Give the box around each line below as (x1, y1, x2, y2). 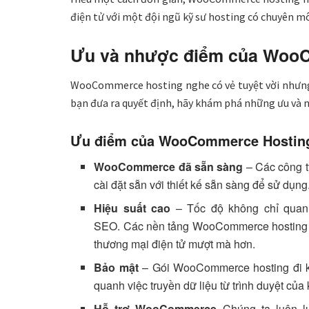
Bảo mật (94, 259, 139, 275)
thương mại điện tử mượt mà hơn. (94, 235, 256, 252)
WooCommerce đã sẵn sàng (94, 158, 243, 175)
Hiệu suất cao (94, 199, 171, 216)
